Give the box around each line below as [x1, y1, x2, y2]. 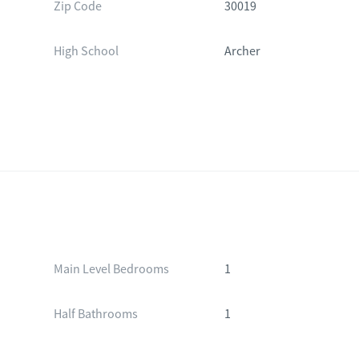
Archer [224, 43, 261, 59]
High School [53, 43, 119, 59]
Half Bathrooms [53, 306, 138, 322]
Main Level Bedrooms [53, 261, 169, 277]
